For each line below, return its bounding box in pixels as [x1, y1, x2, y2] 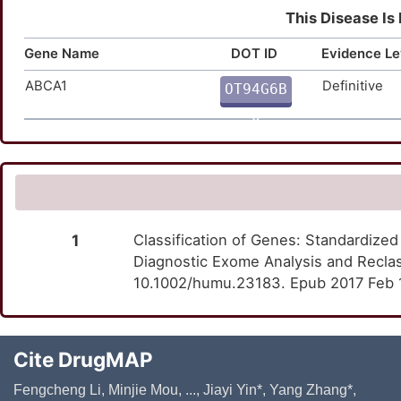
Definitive [322, 77, 383, 94]
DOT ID [231, 45, 277, 62]
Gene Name [24, 45, 99, 62]
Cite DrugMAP [13, 347, 153, 372]
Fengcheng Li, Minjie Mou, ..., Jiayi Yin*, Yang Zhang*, [13, 382, 356, 398]
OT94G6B [225, 80, 287, 98]
